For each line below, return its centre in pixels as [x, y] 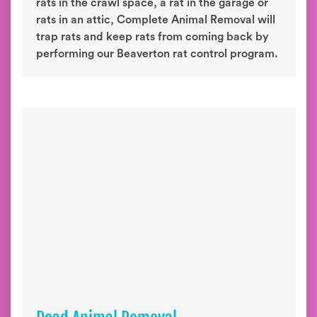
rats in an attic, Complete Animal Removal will [156, 20]
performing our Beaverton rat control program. [157, 54]
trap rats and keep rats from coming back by [152, 37]
